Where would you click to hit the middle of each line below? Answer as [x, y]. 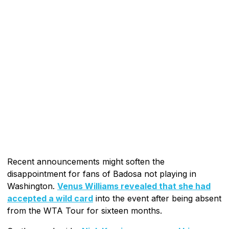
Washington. [32, 186]
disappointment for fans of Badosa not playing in [102, 174]
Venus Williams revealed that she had [134, 186]
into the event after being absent [157, 198]
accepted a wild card [50, 198]
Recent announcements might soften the [86, 161]
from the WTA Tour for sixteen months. [85, 210]
